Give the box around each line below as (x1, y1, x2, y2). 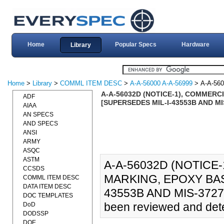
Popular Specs (114, 41, 156, 48)
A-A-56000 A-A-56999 (130, 79, 192, 87)
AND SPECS (23, 120, 58, 127)
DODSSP (23, 210, 48, 217)
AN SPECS (23, 111, 53, 118)
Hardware (181, 41, 209, 48)
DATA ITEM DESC (23, 183, 71, 190)
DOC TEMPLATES (23, 192, 73, 199)
